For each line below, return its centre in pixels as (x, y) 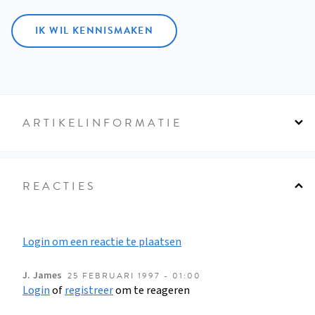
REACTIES (59, 186)
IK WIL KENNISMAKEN (95, 30)
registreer (89, 290)
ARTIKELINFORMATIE (102, 123)
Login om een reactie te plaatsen (102, 242)
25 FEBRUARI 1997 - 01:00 (134, 275)
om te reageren (152, 290)
